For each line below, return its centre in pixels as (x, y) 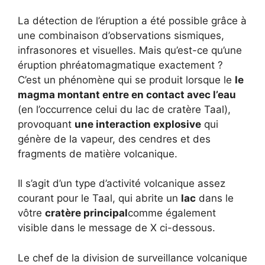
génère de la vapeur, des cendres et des (114, 139)
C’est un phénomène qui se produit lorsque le (126, 80)
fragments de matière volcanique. (98, 153)
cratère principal (86, 213)
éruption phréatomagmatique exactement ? (120, 65)
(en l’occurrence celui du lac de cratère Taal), (124, 109)
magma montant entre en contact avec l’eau (127, 94)
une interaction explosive (138, 124)
